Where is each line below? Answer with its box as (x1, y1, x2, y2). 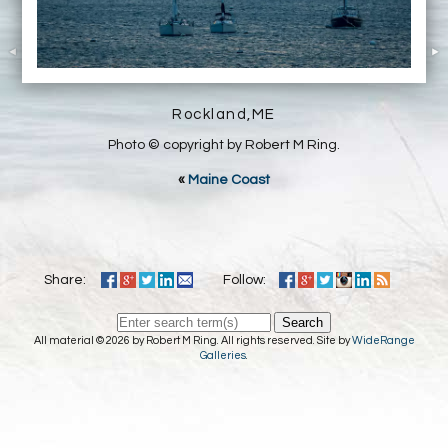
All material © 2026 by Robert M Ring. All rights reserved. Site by (33, 334, 352, 346)
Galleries (200, 349, 246, 361)
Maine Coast (188, 172, 270, 187)
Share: (43, 272, 92, 287)
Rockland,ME (172, 106, 276, 122)
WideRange (351, 334, 415, 346)
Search (282, 314, 323, 330)
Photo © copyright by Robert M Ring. (108, 137, 340, 152)
